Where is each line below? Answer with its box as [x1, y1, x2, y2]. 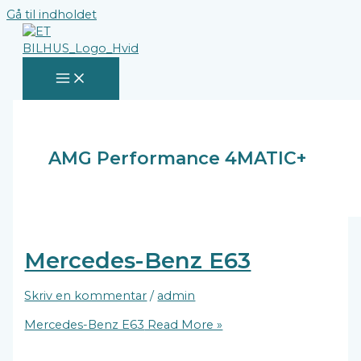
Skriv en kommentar [24, 288, 147, 304]
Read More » [144, 317, 223, 332]
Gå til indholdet [6, 7, 97, 22]
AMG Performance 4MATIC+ [48, 147, 306, 168]
